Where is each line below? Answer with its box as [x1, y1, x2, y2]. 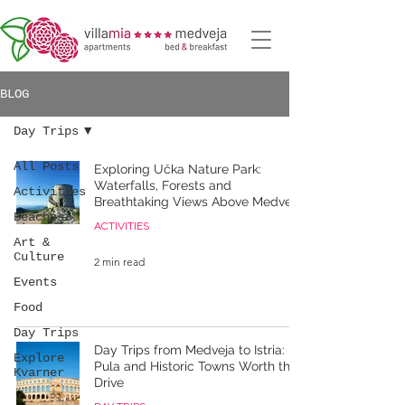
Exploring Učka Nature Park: [94, 162, 261, 176]
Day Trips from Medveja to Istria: [94, 343, 285, 357]
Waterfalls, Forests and [94, 178, 231, 193]
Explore [14, 351, 64, 365]
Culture [14, 250, 64, 264]
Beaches [14, 210, 64, 224]
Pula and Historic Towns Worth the [94, 359, 297, 373]
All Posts [14, 159, 79, 174]
